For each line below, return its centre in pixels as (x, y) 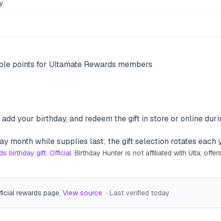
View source (82, 193)
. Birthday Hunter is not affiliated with (130, 153)
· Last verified (129, 193)
